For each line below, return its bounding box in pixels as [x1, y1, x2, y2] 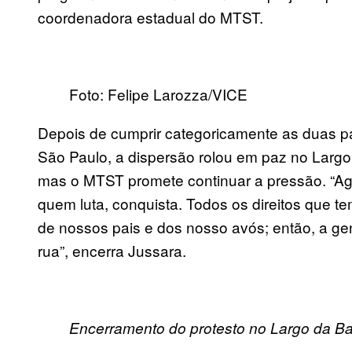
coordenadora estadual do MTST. [38, 6, 263, 28]
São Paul [38, 145, 99, 167]
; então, [265, 216, 319, 238]
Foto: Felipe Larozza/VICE [69, 83, 247, 105]
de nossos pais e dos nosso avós [38, 216, 265, 238]
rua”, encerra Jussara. [38, 240, 186, 262]
